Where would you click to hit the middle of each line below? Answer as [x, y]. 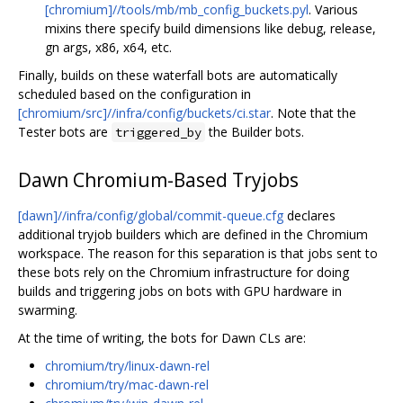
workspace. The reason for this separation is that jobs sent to [198, 253]
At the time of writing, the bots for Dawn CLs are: [162, 337]
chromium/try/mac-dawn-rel [127, 384]
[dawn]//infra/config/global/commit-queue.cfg [151, 215]
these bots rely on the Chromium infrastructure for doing [184, 272]
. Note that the [313, 112]
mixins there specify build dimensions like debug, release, [210, 28]
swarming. [48, 309]
